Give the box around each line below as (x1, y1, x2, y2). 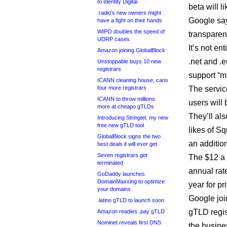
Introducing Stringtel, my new (97, 115, 168, 121)
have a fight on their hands (97, 17, 162, 23)
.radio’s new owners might (97, 10, 161, 16)
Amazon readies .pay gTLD (97, 208, 165, 214)
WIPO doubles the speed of (97, 28, 165, 34)
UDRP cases (97, 36, 130, 42)
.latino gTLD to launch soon (97, 197, 164, 203)
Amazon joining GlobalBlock (97, 47, 165, 53)
